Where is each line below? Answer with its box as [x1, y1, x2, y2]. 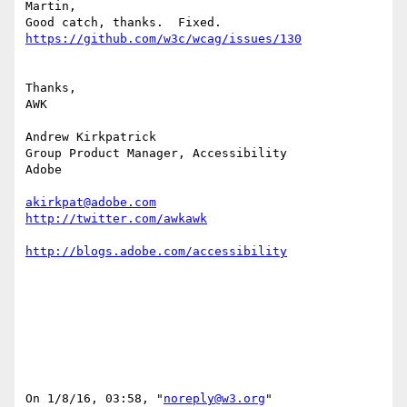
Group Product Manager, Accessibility [25, 146, 287, 161]
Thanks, [25, 81, 76, 95]
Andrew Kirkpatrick [25, 130, 156, 144]
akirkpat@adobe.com [25, 195, 156, 210]
